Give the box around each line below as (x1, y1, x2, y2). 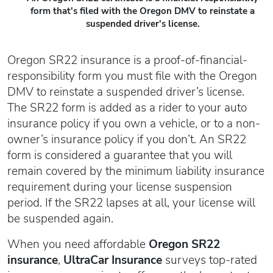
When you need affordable (7, 236, 149, 252)
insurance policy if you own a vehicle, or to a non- (7, 115, 260, 132)
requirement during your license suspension (7, 179, 232, 195)
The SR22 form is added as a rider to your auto (7, 99, 247, 116)
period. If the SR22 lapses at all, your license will (7, 194, 255, 211)
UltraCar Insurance (63, 252, 162, 268)
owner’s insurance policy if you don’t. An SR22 (7, 131, 246, 147)
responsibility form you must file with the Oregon (7, 68, 257, 84)
